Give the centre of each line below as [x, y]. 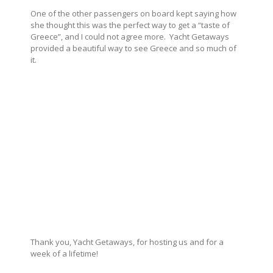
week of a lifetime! [64, 253]
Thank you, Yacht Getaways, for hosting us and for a [127, 242]
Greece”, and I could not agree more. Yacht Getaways [130, 36]
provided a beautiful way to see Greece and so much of [133, 48]
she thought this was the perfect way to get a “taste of [130, 25]
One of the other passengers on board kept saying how [133, 13]
